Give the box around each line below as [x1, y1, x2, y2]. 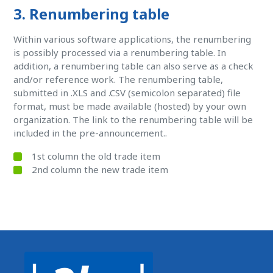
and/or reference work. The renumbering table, [13, 73, 224, 85]
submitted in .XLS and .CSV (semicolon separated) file [13, 87, 241, 99]
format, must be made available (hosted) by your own [13, 100, 247, 112]
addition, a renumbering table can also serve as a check [13, 60, 254, 72]
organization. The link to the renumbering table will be [13, 113, 253, 126]
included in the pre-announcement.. [13, 127, 168, 139]
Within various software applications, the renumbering [13, 33, 252, 45]
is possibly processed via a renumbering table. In [13, 46, 227, 58]
